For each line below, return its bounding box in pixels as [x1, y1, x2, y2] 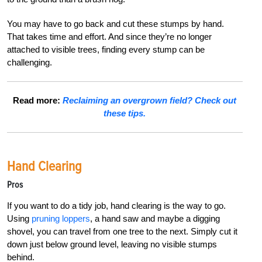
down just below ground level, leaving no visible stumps [7, 239, 217, 250]
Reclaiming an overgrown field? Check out [63, 95, 237, 106]
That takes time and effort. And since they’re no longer [7, 32, 212, 42]
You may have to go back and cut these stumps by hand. [7, 19, 224, 29]
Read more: [13, 95, 63, 106]
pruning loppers [32, 213, 90, 224]
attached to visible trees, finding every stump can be [7, 44, 205, 55]
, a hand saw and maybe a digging [90, 213, 220, 224]
